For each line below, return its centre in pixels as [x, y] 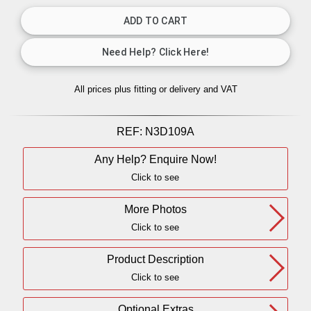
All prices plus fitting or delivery [138, 89]
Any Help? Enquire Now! [155, 159]
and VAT [220, 89]
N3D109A [169, 131]
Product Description [155, 259]
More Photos [155, 209]
